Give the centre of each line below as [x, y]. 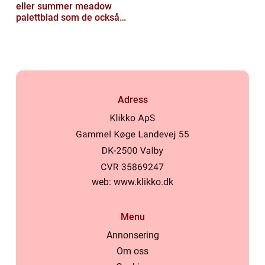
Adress [132, 100]
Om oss [132, 251]
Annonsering [132, 235]
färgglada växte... [53, 40]
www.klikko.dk [143, 182]
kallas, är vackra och [59, 29]
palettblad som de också [68, 18]
